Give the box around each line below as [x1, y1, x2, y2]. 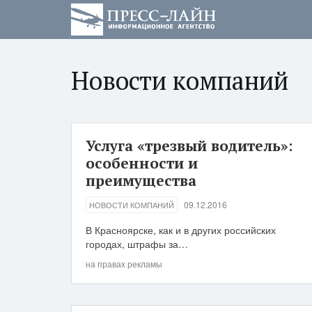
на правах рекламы [86, 258, 162, 270]
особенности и [86, 153, 198, 173]
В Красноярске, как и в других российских [86, 223, 276, 237]
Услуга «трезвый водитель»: [86, 136, 293, 155]
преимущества [86, 171, 196, 190]
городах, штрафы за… [86, 237, 188, 251]
